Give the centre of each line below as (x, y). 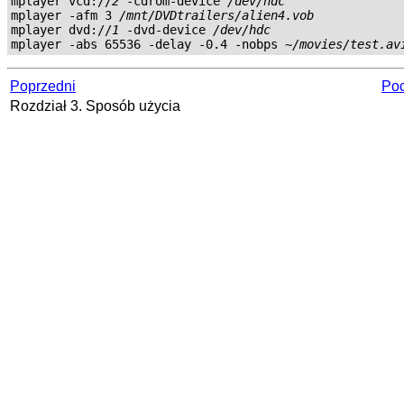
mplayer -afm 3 (65, 15)
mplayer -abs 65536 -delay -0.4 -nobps (148, 44)
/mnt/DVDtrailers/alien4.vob (216, 15)
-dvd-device (166, 29)
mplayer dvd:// (61, 29)
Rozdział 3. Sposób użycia (97, 106)
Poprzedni (43, 86)
